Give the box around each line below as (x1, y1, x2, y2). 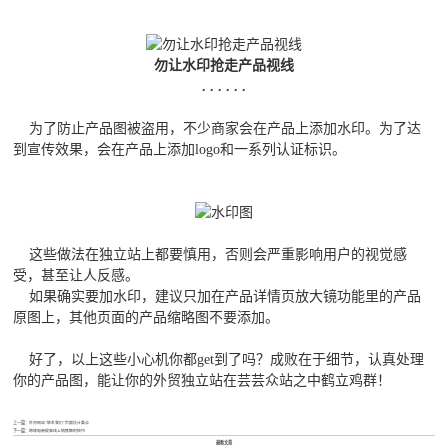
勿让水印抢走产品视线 (154, 58, 294, 74)
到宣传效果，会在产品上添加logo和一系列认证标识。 (13, 142, 347, 158)
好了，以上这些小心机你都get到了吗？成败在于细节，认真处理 (13, 352, 425, 368)
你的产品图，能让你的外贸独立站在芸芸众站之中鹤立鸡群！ (13, 373, 392, 389)
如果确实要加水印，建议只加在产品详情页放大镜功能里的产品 (13, 289, 422, 305)
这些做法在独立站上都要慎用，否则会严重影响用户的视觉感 (13, 247, 408, 263)
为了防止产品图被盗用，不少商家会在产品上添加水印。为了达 (13, 121, 422, 137)
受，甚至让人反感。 (13, 268, 140, 284)
